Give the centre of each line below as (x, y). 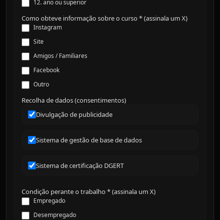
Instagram (48, 27)
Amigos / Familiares (60, 56)
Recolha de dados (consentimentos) (74, 100)
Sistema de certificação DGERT (80, 165)
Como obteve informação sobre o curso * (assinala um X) (105, 18)
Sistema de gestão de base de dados (89, 140)
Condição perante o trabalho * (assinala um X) (89, 192)
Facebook (46, 70)
